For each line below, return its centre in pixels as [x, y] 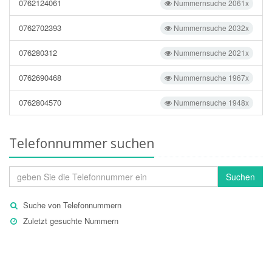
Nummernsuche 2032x [210, 28]
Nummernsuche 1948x [210, 102]
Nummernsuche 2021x [210, 53]
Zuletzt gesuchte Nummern [71, 221]
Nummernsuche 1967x [210, 77]
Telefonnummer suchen [82, 143]
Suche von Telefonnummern [72, 205]
